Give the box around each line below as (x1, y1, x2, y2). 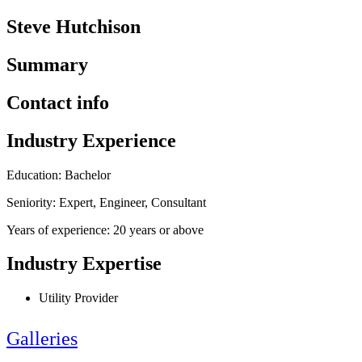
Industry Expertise (6, 253, 162, 275)
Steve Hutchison (6, 15, 141, 37)
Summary (6, 53, 88, 75)
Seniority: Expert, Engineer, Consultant (6, 195, 206, 209)
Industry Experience (6, 129, 176, 151)
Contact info (6, 91, 109, 113)
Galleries (6, 328, 78, 350)
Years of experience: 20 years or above (6, 222, 204, 237)
